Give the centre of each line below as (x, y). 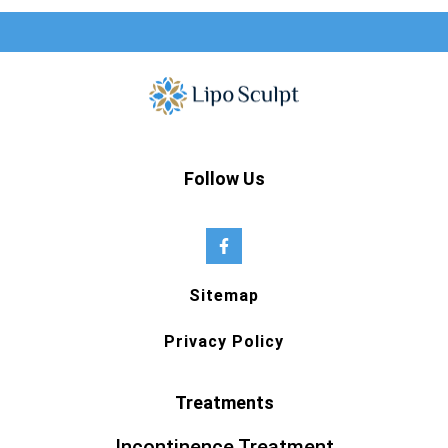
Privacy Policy (224, 341)
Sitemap (224, 295)
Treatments (224, 402)
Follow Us (224, 179)
